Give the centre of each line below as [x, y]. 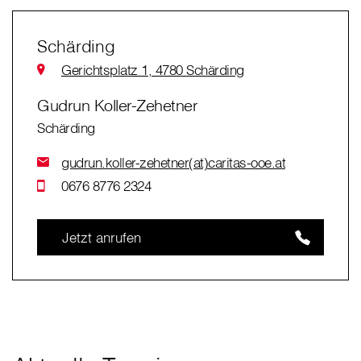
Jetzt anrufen [102, 237]
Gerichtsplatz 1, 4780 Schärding [153, 70]
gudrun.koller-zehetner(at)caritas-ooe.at [173, 163]
